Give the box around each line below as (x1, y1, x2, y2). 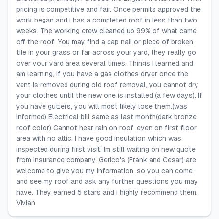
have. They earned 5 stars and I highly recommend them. (16, 188, 197, 196)
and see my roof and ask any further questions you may (16, 177, 198, 185)
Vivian (16, 199, 35, 207)
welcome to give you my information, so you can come (16, 167, 193, 175)
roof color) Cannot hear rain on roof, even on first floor (16, 124, 197, 131)
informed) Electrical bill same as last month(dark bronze (16, 113, 197, 121)
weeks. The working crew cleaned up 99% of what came (16, 27, 197, 35)
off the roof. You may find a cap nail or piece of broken (16, 38, 193, 45)
